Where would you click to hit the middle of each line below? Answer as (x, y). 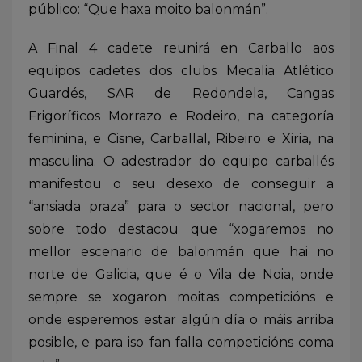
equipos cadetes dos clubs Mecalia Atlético (181, 70)
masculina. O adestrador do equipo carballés (181, 161)
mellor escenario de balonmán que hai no (181, 251)
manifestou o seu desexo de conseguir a (181, 183)
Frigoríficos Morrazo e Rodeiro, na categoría (181, 116)
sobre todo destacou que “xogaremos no (181, 229)
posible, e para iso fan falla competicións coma (181, 342)
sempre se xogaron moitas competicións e (181, 297)
